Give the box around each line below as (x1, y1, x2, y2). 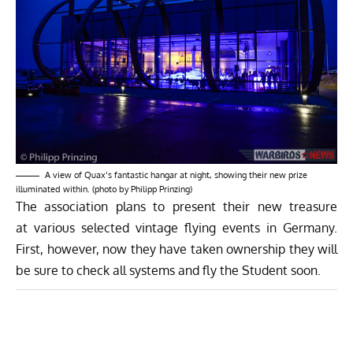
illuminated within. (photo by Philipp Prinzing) (16, 184, 192, 195)
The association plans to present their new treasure (16, 199, 337, 215)
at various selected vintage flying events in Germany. (16, 220, 337, 236)
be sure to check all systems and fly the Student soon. (16, 262, 321, 279)
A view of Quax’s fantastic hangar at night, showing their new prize (45, 169, 307, 181)
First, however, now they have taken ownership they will (16, 241, 337, 258)
